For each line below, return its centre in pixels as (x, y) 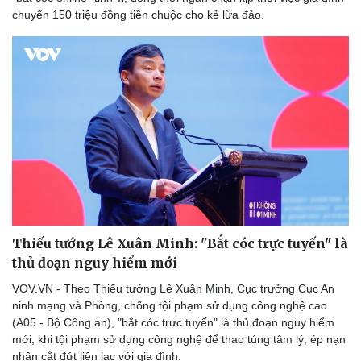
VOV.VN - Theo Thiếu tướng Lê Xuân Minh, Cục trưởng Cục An (173, 289)
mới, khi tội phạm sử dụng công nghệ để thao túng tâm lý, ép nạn (179, 340)
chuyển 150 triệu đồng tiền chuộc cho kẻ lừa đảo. (138, 15)
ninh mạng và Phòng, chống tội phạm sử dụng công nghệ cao (170, 306)
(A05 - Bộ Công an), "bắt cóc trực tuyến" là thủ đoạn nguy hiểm (173, 323)
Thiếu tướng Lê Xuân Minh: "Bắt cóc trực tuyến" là (180, 244)
